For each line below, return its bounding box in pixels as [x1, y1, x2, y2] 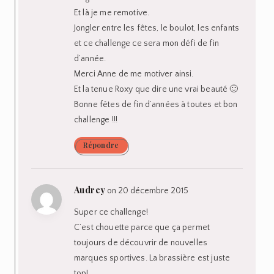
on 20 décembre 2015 [107, 185, 189, 196]
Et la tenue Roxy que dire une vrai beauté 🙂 [74, 84, 239, 94]
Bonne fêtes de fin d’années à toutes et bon [74, 99, 238, 109]
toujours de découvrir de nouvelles [74, 237, 208, 248]
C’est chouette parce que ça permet [74, 222, 210, 232]
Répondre [83, 139, 119, 150]
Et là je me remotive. [74, 7, 150, 18]
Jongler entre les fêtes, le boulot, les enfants [74, 23, 240, 33]
